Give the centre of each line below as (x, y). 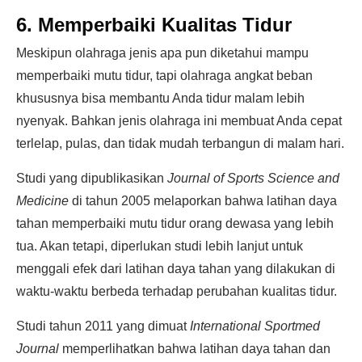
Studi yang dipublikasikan (92, 178)
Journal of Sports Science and (253, 178)
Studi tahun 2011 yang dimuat (103, 326)
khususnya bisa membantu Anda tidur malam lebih (160, 98)
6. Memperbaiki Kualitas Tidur (154, 25)
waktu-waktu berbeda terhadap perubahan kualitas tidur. (177, 291)
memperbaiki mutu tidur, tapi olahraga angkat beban (164, 76)
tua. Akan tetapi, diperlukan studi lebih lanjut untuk (160, 246)
